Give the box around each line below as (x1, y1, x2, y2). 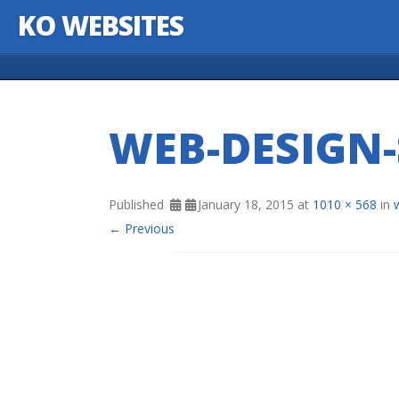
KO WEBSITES (18, 7, 183, 44)
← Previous (109, 220, 175, 237)
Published (109, 196, 167, 213)
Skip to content (18, 63, 105, 80)
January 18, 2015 (198, 196, 294, 213)
